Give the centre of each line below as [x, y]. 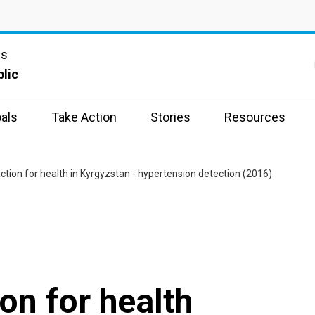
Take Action [84, 117]
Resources [255, 117]
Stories [171, 117]
